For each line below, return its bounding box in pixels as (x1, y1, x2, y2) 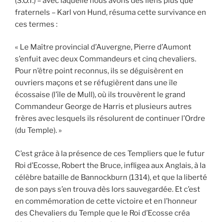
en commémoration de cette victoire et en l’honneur (15, 196, 197, 206)
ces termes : (15, 19, 57, 29)
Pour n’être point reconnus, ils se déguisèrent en (15, 66, 183, 76)
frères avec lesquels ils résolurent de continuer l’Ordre (15, 114, 205, 123)
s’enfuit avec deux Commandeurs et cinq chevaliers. (15, 55, 196, 64)
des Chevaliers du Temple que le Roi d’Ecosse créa (15, 208, 190, 218)
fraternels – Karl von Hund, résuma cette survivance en (15, 7, 206, 17)
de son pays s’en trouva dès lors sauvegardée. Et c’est (15, 184, 200, 194)
